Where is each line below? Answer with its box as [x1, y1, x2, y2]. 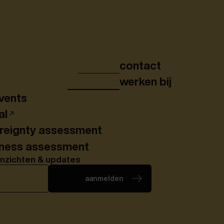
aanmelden [84, 174, 123, 182]
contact [119, 59, 161, 71]
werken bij [119, 75, 171, 87]
